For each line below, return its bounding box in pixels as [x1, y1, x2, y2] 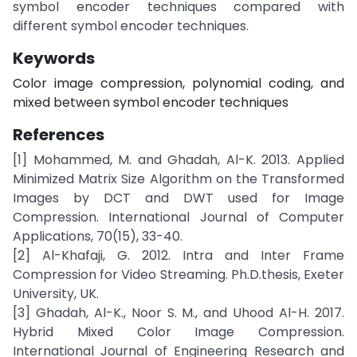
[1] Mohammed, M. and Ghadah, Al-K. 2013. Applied [13, 151, 344, 169]
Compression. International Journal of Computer [13, 208, 344, 226]
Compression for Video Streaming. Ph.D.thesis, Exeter [13, 265, 344, 284]
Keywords [13, 47, 95, 69]
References [13, 124, 104, 146]
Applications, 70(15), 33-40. [13, 227, 182, 245]
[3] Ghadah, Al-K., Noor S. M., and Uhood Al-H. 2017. [13, 304, 344, 322]
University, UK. [13, 284, 99, 303]
